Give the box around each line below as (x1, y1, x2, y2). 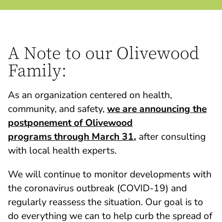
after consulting (136, 130, 206, 144)
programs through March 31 (8, 130, 134, 144)
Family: (8, 60, 67, 83)
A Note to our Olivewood (8, 43, 199, 65)
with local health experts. (8, 144, 116, 158)
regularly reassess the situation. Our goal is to (8, 196, 203, 209)
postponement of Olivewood (8, 116, 133, 130)
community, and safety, (8, 103, 107, 116)
